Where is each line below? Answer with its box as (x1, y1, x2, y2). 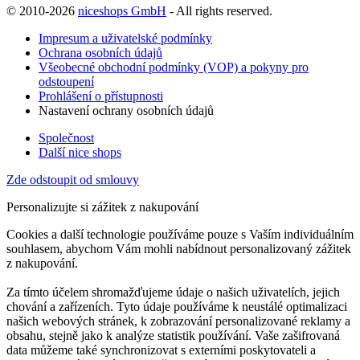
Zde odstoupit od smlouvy (6, 172, 139, 186)
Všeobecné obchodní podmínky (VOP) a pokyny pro (39, 59, 309, 74)
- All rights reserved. (166, 3, 272, 18)
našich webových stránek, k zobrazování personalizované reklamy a (6, 313, 350, 328)
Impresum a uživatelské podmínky (39, 31, 212, 45)
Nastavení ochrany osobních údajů (39, 103, 214, 117)
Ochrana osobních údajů (39, 45, 162, 59)
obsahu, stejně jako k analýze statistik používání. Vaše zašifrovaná (6, 328, 340, 342)
